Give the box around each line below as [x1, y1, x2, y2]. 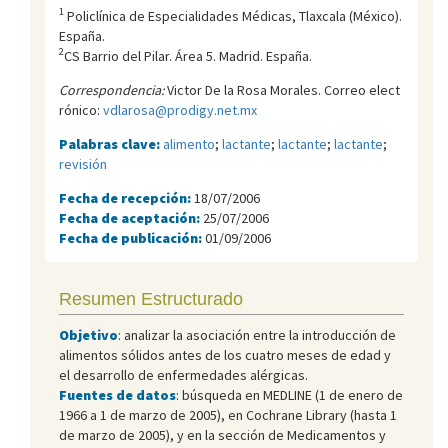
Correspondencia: [59, 80, 164, 99]
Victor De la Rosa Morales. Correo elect [164, 80, 400, 99]
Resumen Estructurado [59, 288, 243, 309]
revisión [59, 154, 107, 173]
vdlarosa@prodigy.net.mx [103, 100, 257, 119]
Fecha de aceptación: [59, 208, 203, 227]
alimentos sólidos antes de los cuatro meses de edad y [59, 345, 391, 364]
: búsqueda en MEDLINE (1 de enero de [176, 385, 403, 404]
